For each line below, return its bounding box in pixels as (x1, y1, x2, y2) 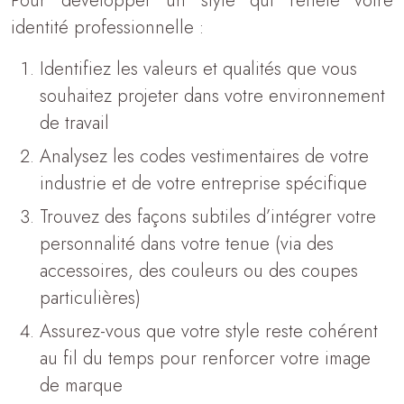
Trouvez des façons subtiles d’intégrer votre (40, 204, 376, 230)
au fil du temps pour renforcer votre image (40, 345, 371, 372)
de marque (40, 372, 123, 399)
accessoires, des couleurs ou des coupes (40, 258, 358, 284)
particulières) (40, 285, 141, 311)
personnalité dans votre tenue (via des (40, 231, 334, 257)
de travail (40, 110, 109, 136)
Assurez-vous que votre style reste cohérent (40, 318, 378, 344)
